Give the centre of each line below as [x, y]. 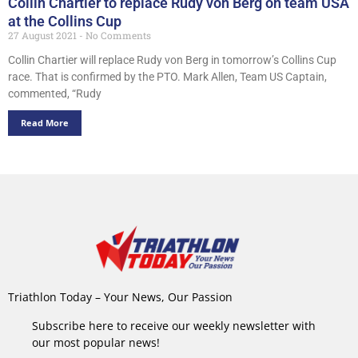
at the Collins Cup [65, 21]
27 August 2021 [44, 35]
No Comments [117, 35]
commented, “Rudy [55, 93]
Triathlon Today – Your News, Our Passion [120, 297]
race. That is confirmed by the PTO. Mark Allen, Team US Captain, [167, 76]
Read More [45, 122]
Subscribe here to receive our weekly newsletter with [174, 325]
